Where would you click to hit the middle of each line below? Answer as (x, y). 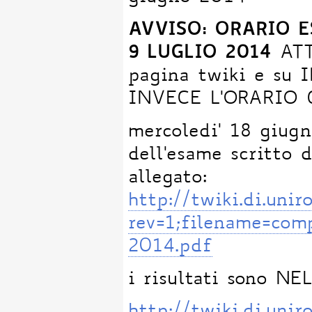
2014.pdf (171, 247)
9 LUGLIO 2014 (200, 54)
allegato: (168, 178)
